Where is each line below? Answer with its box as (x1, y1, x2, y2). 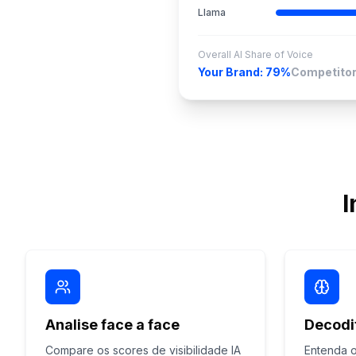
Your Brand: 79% (198, 65, 291, 79)
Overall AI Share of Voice (198, 48, 313, 60)
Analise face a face (45, 316, 180, 333)
